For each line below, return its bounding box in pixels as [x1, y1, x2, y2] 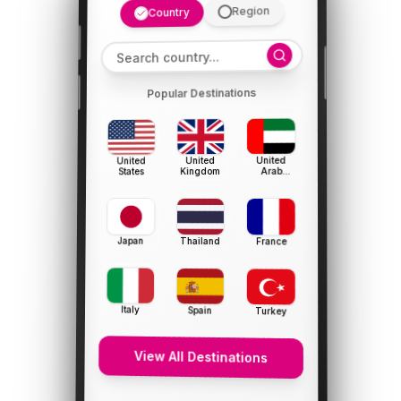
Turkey [255, 305, 287, 318]
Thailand [180, 235, 221, 247]
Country [148, 5, 190, 20]
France [255, 235, 287, 247]
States [118, 166, 144, 177]
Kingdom [180, 166, 221, 177]
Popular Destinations [146, 85, 256, 101]
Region [231, 4, 269, 18]
